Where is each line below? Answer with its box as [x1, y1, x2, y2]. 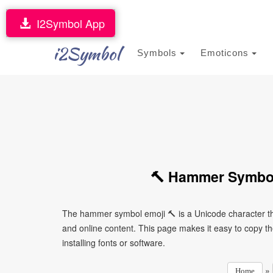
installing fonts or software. [62, 236, 165, 249]
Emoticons [200, 48, 252, 58]
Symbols [137, 48, 180, 58]
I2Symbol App [30, 15, 105, 31]
